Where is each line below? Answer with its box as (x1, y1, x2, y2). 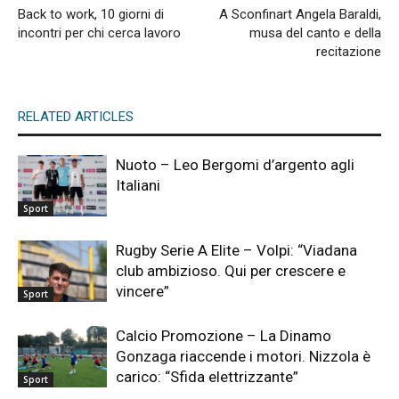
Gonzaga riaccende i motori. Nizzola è (116, 346, 370, 365)
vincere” (116, 281, 169, 300)
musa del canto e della (249, 24, 381, 41)
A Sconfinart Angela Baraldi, (219, 5, 381, 22)
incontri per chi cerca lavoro (18, 24, 181, 41)
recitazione (316, 43, 381, 60)
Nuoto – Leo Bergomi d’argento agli (116, 155, 354, 174)
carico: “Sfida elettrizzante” (116, 367, 298, 386)
